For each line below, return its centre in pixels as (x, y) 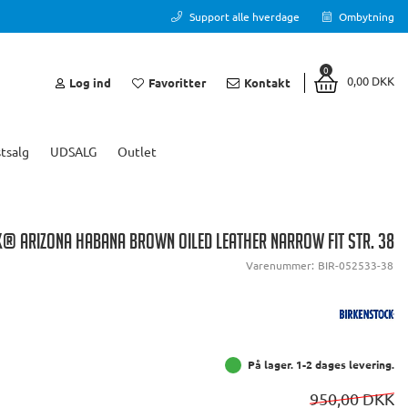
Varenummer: (281, 265)
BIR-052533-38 (356, 265)
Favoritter (177, 82)
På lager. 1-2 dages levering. (321, 365)
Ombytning (365, 16)
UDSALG (73, 151)
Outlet (137, 151)
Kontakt (268, 82)
